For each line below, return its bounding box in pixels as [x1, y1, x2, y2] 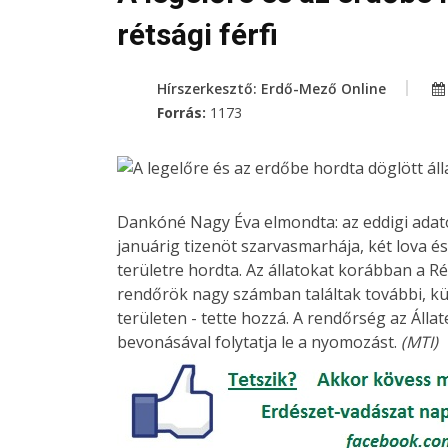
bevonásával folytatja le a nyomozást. [117, 331, 401, 354]
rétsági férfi [117, 17, 278, 53]
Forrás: [157, 103, 210, 123]
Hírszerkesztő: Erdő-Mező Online [157, 79, 386, 99]
